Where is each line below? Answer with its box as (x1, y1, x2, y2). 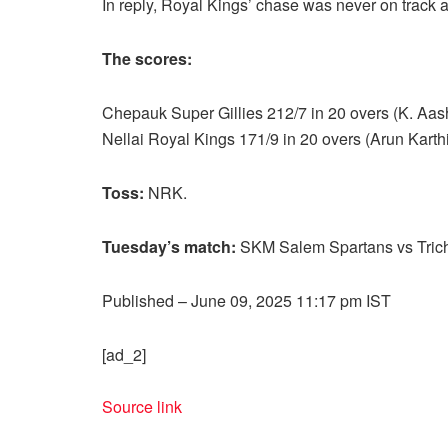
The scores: (102, 46, 192, 70)
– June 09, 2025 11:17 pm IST (178, 288, 391, 312)
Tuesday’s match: (102, 234, 236, 258)
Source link (102, 394, 182, 418)
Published (102, 288, 178, 312)
